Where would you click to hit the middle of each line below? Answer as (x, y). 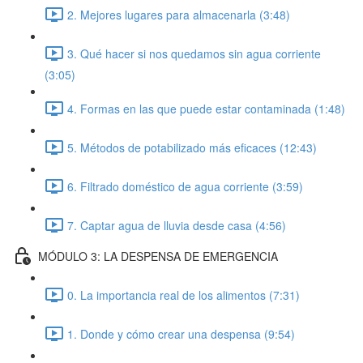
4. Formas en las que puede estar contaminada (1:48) (206, 108)
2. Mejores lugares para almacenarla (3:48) (179, 14)
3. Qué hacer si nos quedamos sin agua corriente (194, 53)
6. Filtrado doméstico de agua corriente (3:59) (185, 186)
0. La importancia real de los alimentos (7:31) (184, 295)
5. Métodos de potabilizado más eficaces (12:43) (192, 147)
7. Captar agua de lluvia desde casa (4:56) (177, 225)
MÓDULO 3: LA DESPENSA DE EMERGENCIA (158, 256)
